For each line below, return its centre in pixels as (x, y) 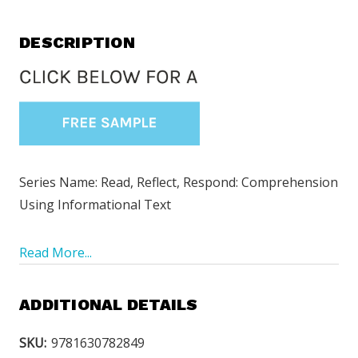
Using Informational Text (95, 205)
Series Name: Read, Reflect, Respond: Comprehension (179, 183)
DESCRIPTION (77, 42)
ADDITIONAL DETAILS (109, 305)
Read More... (56, 253)
